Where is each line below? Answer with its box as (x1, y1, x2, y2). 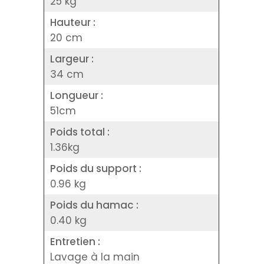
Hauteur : (50, 15, 95, 29)
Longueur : (50, 88, 103, 103)
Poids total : (50, 124, 110, 139)
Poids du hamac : (50, 197, 138, 212)
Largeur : (50, 51, 94, 66)
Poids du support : (50, 161, 141, 176)
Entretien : (50, 234, 100, 249)
